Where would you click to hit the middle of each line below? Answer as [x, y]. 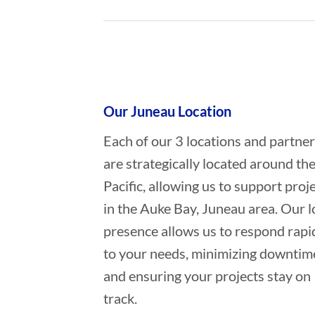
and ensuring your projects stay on [207, 275]
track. [120, 298]
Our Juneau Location [167, 111]
